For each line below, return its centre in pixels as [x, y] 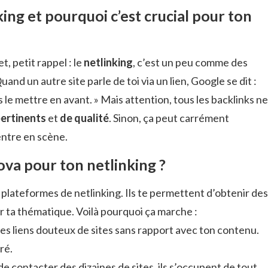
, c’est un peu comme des [190, 62]
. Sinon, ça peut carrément [169, 118]
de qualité [84, 118]
